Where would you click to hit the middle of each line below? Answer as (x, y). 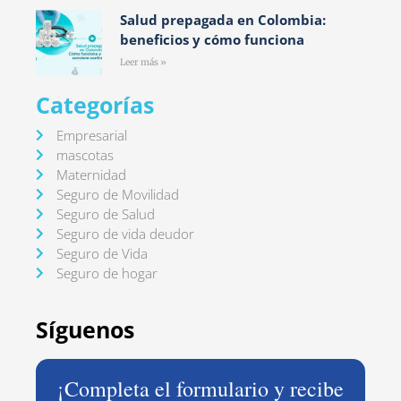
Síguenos (85, 329)
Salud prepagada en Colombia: (222, 19)
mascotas (85, 154)
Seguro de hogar (107, 273)
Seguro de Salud (105, 213)
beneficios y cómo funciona (212, 39)
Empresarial (91, 135)
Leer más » (143, 62)
